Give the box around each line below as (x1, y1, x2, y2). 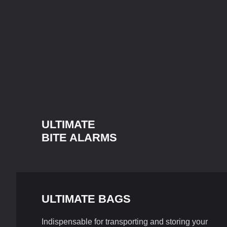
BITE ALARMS (42, 131, 117, 144)
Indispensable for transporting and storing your (42, 217, 208, 226)
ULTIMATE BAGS (42, 193, 131, 205)
